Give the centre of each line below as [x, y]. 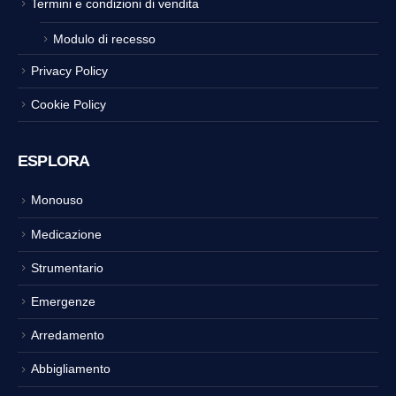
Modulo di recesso [104, 38]
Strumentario [67, 267]
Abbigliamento [71, 369]
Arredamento [68, 335]
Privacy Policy [69, 71]
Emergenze [63, 302]
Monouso [57, 200]
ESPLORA [54, 161]
